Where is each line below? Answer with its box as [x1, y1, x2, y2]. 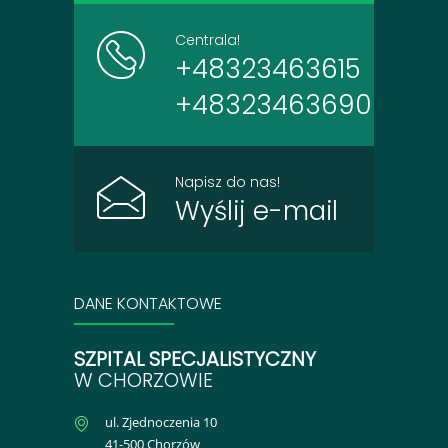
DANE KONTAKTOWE [74, 292, 222, 316]
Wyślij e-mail [175, 193, 338, 230]
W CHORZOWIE [74, 367, 213, 395]
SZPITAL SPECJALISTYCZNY [74, 346, 316, 374]
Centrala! [175, 30, 240, 51]
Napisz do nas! [175, 172, 280, 193]
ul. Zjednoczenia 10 [105, 413, 217, 432]
